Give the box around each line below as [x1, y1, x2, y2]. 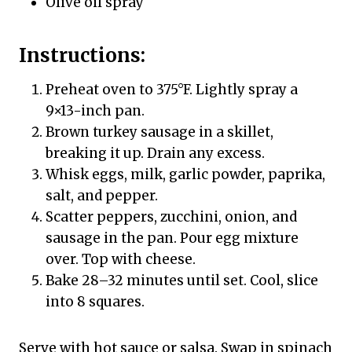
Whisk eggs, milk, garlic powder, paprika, [46, 166, 325, 184]
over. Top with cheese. [46, 251, 196, 269]
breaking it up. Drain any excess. [46, 145, 265, 163]
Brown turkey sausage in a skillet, [46, 123, 273, 141]
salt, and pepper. [46, 187, 158, 205]
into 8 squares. [46, 293, 145, 311]
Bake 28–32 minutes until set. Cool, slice [46, 272, 318, 290]
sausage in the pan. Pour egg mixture [46, 229, 299, 247]
